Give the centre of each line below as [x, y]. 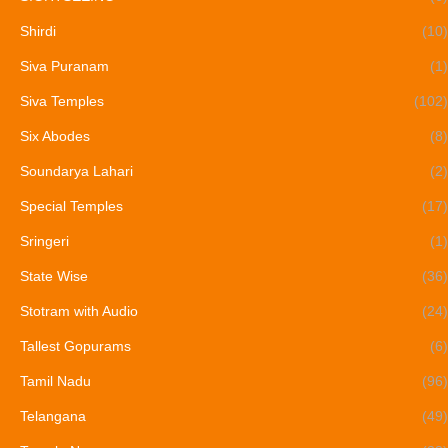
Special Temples [71, 206]
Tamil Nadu [55, 381]
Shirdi [38, 31]
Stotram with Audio [79, 311]
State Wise [54, 276]
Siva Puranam [64, 66]
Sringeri [44, 241]
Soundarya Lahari [76, 171]
